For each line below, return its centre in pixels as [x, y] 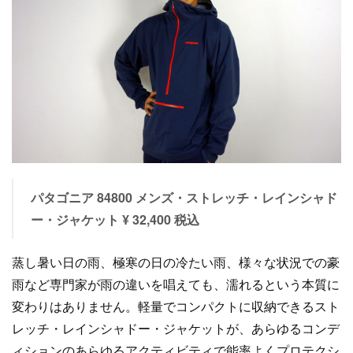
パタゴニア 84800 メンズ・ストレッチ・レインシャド [184, 197]
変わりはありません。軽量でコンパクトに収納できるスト [176, 306]
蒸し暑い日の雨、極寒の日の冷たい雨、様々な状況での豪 [176, 262]
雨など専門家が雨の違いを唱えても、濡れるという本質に [176, 284]
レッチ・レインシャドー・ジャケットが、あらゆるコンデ [176, 328]
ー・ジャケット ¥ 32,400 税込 [115, 219]
